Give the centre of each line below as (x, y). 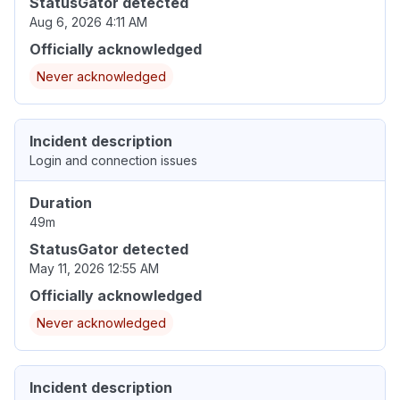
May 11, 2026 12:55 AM (94, 269)
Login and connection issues (113, 161)
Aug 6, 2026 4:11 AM (88, 22)
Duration (61, 203)
